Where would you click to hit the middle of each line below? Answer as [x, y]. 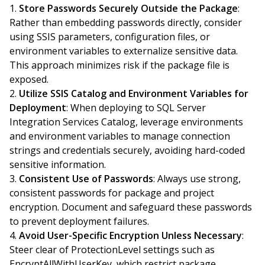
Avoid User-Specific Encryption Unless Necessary [130, 235]
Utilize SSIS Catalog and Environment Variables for [134, 93]
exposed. [29, 79]
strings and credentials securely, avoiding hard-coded [127, 150]
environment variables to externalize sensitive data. [124, 51]
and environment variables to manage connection [120, 136]
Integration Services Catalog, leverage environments [126, 122]
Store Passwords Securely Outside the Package [128, 8]
